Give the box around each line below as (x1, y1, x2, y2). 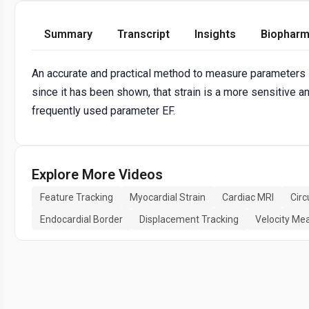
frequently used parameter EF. (32, 103, 175, 117)
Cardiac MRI (222, 191, 274, 203)
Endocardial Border (40, 213, 123, 225)
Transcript (117, 27, 170, 41)
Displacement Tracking (139, 213, 239, 225)
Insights (195, 27, 236, 41)
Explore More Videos (32, 166, 163, 183)
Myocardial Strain (130, 191, 206, 203)
